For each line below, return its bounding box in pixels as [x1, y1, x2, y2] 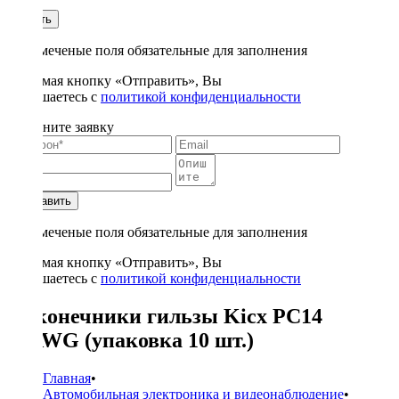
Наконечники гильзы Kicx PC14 [7, 304, 322, 328]
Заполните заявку [7, 119, 114, 134]
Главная [43, 370, 91, 386]
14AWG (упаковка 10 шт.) [7, 328, 254, 352]
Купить [14, 12, 52, 26]
